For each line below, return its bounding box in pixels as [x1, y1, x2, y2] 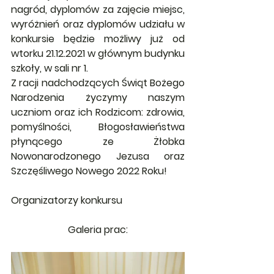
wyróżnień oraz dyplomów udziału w [11, 17, 185, 32]
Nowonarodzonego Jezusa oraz [11, 149, 185, 164]
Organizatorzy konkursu [11, 193, 122, 208]
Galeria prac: [68, 223, 128, 237]
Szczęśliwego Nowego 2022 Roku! [11, 164, 167, 179]
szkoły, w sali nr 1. [11, 61, 88, 76]
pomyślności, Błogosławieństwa [11, 120, 185, 135]
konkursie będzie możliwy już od [11, 32, 185, 46]
